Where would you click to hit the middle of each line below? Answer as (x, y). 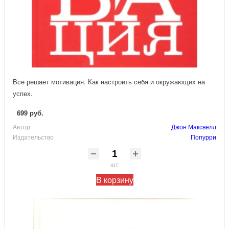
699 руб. (30, 113)
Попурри (203, 137)
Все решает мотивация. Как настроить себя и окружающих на (109, 82)
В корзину (114, 179)
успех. (23, 93)
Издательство (33, 137)
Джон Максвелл (194, 127)
